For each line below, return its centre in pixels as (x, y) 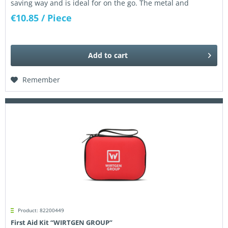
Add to (100, 55)
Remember (41, 80)
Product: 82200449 (41, 210)
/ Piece (57, 18)
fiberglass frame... (42, 12)
